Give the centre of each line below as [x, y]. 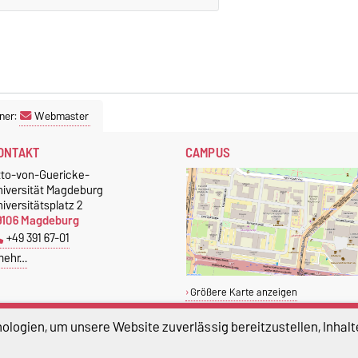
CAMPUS [208, 153]
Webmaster [62, 116]
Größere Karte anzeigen [243, 292]
